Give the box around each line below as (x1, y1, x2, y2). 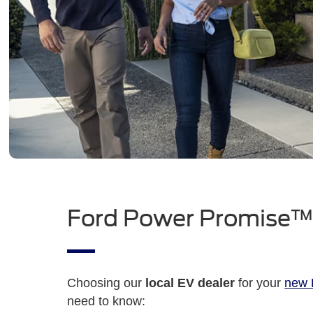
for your (235, 275, 285, 290)
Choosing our (67, 275, 146, 290)
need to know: (67, 293, 146, 308)
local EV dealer (145, 275, 235, 290)
